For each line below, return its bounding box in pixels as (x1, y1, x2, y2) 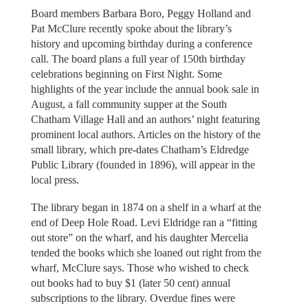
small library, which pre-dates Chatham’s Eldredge (30, 143, 249, 155)
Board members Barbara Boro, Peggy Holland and (30, 7, 251, 19)
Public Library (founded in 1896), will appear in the (30, 158, 255, 170)
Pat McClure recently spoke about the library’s (30, 22, 232, 34)
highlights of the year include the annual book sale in (30, 82, 259, 95)
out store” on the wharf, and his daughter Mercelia (30, 232, 248, 244)
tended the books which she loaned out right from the (30, 247, 261, 259)
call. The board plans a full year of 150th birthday (30, 52, 245, 65)
